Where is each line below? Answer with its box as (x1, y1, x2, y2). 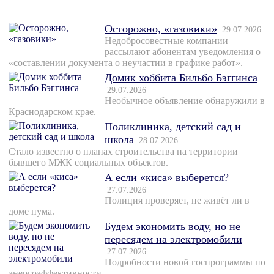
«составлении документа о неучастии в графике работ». (9, 57, 243, 68)
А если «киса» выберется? (105, 171, 229, 184)
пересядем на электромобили (105, 233, 242, 246)
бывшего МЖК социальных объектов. (9, 157, 168, 168)
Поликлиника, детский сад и (105, 120, 241, 133)
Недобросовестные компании (105, 35, 228, 46)
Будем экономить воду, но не (105, 220, 240, 233)
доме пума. (9, 206, 54, 217)
